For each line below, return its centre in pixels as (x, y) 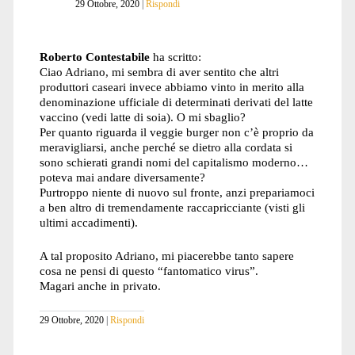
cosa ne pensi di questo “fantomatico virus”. (149, 270)
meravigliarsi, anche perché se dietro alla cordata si (166, 147)
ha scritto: (177, 56)
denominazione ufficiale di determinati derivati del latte (176, 101)
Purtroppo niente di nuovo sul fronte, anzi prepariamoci (177, 192)
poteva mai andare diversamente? (122, 177)
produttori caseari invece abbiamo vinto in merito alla (172, 86)
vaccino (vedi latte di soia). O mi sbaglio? (142, 116)
